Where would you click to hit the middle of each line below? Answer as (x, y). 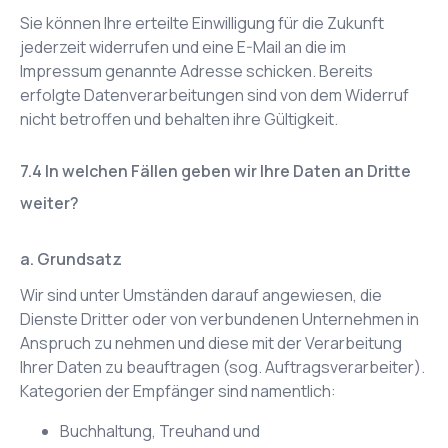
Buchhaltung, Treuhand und (160, 431)
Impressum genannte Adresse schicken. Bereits (196, 71)
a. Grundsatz (71, 259)
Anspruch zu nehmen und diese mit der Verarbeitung (211, 343)
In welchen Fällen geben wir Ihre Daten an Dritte (228, 171)
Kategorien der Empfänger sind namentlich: (178, 391)
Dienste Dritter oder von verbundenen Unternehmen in (219, 319)
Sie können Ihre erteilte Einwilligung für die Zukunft (202, 23)
